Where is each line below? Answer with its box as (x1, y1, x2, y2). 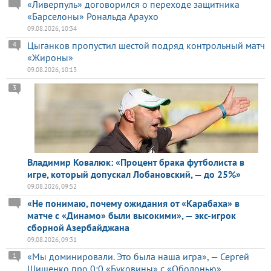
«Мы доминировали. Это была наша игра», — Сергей (27, 250, 249, 263)
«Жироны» (27, 51, 73, 64)
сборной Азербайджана (27, 221, 129, 233)
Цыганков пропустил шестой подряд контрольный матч (27, 39, 265, 51)
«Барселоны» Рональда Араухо (27, 10, 158, 22)
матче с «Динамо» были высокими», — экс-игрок (27, 209, 236, 221)
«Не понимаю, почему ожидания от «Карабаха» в (27, 197, 240, 209)
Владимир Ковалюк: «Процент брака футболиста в (27, 155, 244, 168)
